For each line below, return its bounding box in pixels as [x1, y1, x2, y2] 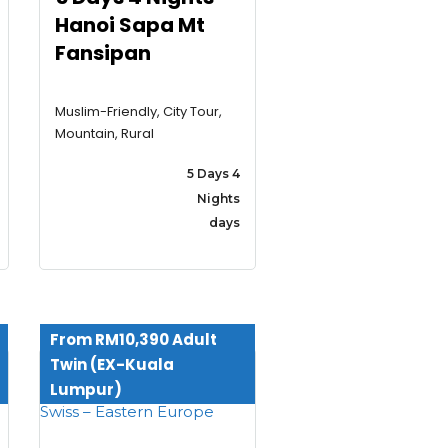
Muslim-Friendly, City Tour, [54, 101, 222, 121]
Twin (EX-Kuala [49, 354, 174, 376]
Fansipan [54, 38, 151, 67]
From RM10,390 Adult [49, 329, 217, 351]
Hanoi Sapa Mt [54, 10, 205, 39]
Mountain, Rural [54, 123, 154, 143]
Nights [197, 190, 240, 206]
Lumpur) [49, 379, 122, 401]
